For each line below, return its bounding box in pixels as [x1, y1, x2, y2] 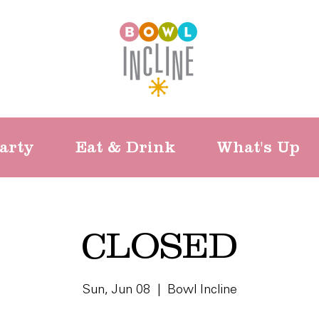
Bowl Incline [167, 283, 237, 297]
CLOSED [81, 224, 238, 266]
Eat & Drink [75, 138, 176, 156]
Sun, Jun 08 [82, 283, 150, 297]
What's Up [216, 138, 300, 156]
